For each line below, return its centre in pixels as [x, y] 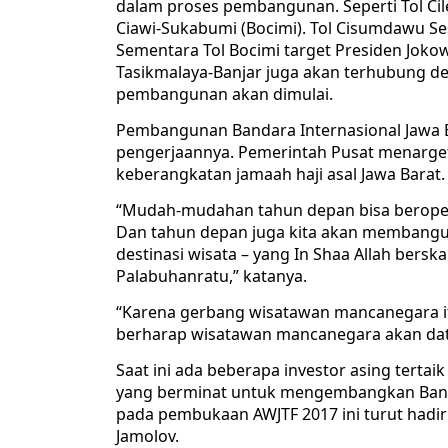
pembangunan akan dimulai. [224, 94]
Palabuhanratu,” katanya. [211, 276]
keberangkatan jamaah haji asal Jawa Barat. [280, 174]
